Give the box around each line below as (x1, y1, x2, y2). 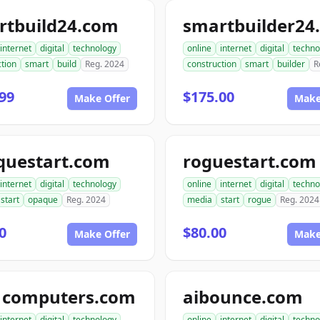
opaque (28, 194, 58, 206)
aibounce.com (183, 285, 303, 309)
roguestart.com (183, 149, 316, 173)
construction (187, 58, 236, 70)
